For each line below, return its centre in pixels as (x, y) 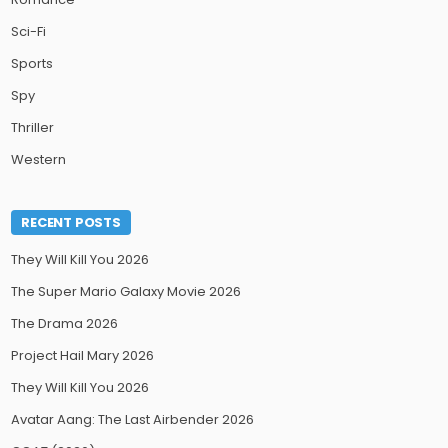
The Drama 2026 (65, 324)
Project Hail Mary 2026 (83, 356)
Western (39, 160)
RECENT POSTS (71, 223)
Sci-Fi (29, 32)
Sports (32, 64)
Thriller (33, 128)
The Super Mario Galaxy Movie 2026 (126, 292)
